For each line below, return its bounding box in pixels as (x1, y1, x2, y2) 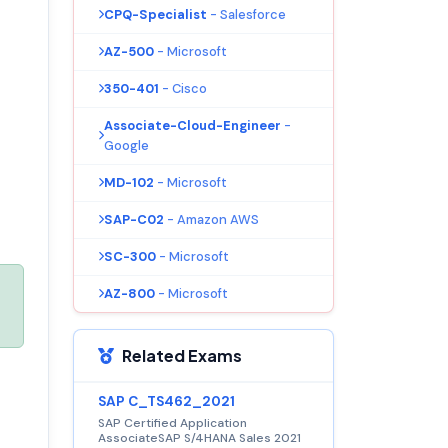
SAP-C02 (104, 210, 164, 228)
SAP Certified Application (98, 414, 247, 431)
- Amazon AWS (167, 210, 259, 228)
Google (104, 136, 149, 154)
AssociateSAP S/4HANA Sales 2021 (98, 429, 301, 446)
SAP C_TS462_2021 (98, 392, 235, 410)
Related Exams (122, 344, 242, 366)
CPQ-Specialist (104, 5, 207, 23)
